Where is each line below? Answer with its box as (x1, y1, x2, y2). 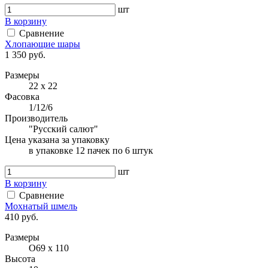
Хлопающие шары (5, 38, 80, 49)
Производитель (5, 112, 68, 123)
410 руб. (5, 211, 38, 222)
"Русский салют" (29, 123, 98, 134)
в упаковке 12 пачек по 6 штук (29, 145, 153, 156)
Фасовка (5, 91, 39, 102)
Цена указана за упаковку (5, 134, 109, 145)
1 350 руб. (5, 49, 45, 60)
